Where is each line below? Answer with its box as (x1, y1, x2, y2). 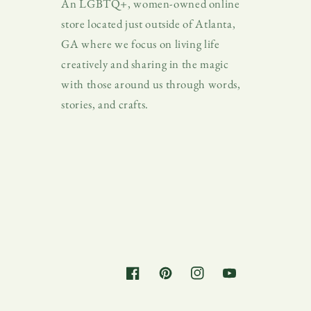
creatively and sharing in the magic (61, 56, 229, 72)
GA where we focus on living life (61, 35, 220, 51)
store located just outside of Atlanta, (61, 15, 236, 31)
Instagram (190, 274, 234, 287)
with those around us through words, (61, 76, 241, 92)
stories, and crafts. (61, 96, 149, 112)
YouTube (221, 274, 263, 287)
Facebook (126, 274, 168, 287)
